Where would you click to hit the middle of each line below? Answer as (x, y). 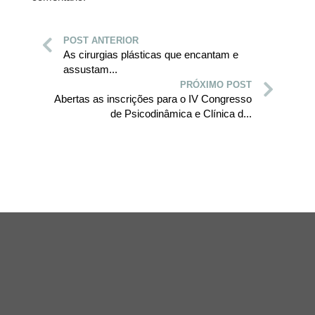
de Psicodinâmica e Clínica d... (181, 114)
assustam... (90, 70)
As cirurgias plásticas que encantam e (151, 55)
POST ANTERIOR (101, 41)
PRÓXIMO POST (216, 85)
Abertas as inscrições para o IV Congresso (153, 99)
